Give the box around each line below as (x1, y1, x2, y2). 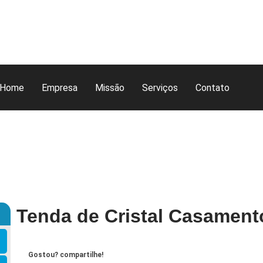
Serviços (141, 82, 178, 93)
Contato (195, 82, 230, 93)
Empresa (41, 82, 77, 93)
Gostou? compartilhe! (28, 251, 103, 259)
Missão (95, 82, 124, 93)
